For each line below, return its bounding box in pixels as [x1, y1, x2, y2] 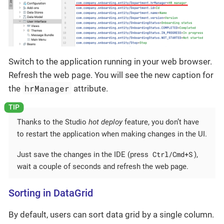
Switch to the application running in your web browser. [8, 56, 212, 66]
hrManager [24, 83, 70, 93]
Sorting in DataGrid [8, 187, 93, 199]
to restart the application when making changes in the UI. [17, 129, 207, 138]
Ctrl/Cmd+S [152, 149, 192, 159]
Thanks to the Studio [17, 117, 88, 126]
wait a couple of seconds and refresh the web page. [17, 161, 188, 171]
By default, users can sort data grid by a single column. [8, 209, 214, 219]
